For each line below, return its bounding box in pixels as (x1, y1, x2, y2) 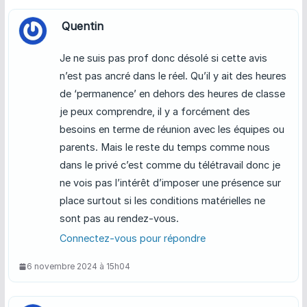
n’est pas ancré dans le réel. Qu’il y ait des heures (59, 70, 286, 82)
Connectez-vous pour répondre (59, 232, 206, 245)
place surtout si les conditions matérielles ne (59, 195, 265, 207)
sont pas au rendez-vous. (59, 212, 179, 225)
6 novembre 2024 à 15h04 (26, 261, 130, 272)
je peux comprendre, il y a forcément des (59, 106, 250, 118)
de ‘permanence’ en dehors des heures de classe (59, 88, 285, 100)
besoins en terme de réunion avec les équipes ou (59, 123, 284, 136)
